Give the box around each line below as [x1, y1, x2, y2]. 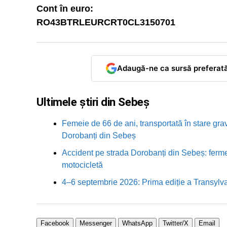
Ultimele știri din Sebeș [36, 95, 149, 108]
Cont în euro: [36, 3, 93, 14]
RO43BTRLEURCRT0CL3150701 [36, 17, 175, 27]
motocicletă [62, 160, 103, 169]
